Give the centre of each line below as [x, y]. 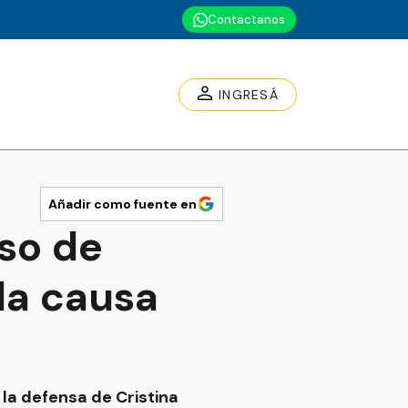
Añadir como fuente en [122, 204]
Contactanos [246, 20]
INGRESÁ [249, 94]
